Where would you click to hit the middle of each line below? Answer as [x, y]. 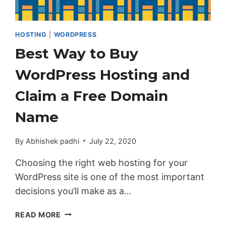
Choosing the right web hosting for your [102, 162]
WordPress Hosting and [103, 75]
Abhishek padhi [52, 141]
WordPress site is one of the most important [110, 177]
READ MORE [38, 214]
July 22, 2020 [112, 141]
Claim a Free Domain [92, 96]
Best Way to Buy [77, 54]
